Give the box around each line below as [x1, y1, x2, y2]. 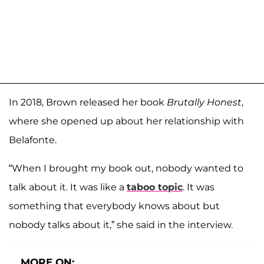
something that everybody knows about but [9, 200, 220, 212]
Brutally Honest [167, 97, 242, 108]
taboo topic [127, 181, 183, 193]
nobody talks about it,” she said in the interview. [9, 219, 233, 231]
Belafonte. [9, 134, 57, 146]
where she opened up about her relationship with [9, 115, 244, 127]
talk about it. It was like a [9, 181, 127, 193]
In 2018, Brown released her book [9, 97, 167, 108]
